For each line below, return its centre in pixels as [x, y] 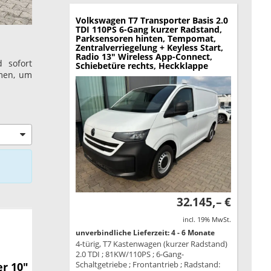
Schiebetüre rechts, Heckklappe [142, 65]
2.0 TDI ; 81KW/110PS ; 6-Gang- [129, 254]
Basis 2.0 [210, 20]
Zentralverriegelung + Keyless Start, [149, 47]
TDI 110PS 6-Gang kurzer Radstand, [149, 29]
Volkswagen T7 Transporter [132, 20]
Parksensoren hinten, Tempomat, [145, 38]
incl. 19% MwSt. [207, 220]
